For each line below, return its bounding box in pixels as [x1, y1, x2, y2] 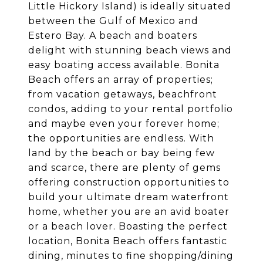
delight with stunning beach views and [28, 45, 232, 56]
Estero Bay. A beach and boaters [28, 30, 197, 42]
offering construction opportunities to [28, 177, 230, 188]
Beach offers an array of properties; [28, 74, 213, 86]
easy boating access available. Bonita [28, 59, 220, 71]
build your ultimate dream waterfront [28, 191, 229, 203]
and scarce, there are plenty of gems [28, 162, 221, 174]
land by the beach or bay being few [28, 147, 215, 159]
